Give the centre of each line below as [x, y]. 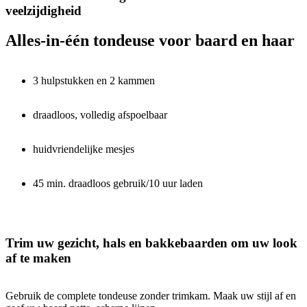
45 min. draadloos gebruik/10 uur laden [118, 184]
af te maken [38, 258]
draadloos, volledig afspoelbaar [100, 115]
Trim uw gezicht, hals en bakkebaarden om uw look [151, 243]
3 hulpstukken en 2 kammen [94, 81]
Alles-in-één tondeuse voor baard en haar [150, 41]
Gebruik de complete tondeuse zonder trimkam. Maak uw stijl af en [151, 295]
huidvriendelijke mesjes [84, 149]
